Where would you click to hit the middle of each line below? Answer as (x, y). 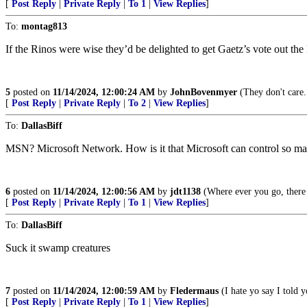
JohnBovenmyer (204, 93)
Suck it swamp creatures (58, 248)
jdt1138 (185, 192)
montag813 (44, 27)
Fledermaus (194, 291)
